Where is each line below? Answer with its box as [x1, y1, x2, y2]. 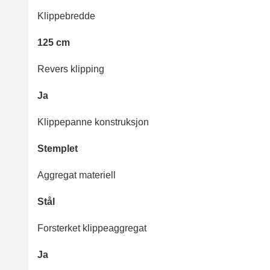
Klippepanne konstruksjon [37, 117, 149, 128]
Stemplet [37, 143, 78, 154]
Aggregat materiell [37, 170, 116, 181]
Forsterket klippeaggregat [37, 223, 146, 234]
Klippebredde [37, 11, 95, 22]
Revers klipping [37, 64, 104, 75]
